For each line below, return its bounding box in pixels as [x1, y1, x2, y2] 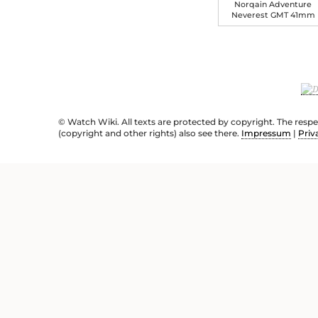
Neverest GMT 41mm [231, 10, 315, 21]
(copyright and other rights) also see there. [58, 128, 241, 139]
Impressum [241, 128, 291, 139]
